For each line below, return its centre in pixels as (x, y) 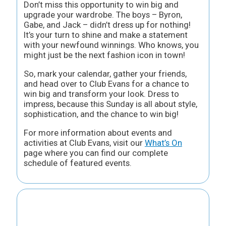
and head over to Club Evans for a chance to (106, 84)
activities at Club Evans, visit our (84, 143)
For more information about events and (98, 132)
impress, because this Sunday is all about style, (110, 104)
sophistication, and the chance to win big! (101, 114)
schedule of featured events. (77, 163)
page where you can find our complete (96, 153)
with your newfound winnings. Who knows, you (111, 45)
